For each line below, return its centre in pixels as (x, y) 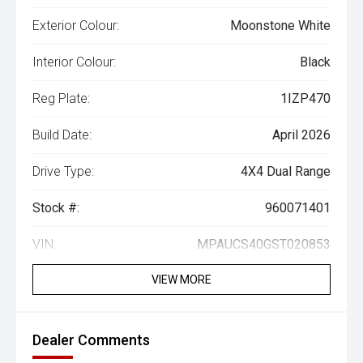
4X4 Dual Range (286, 171)
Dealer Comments (91, 340)
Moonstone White (280, 26)
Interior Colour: (74, 62)
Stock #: (56, 208)
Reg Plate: (61, 98)
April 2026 (301, 135)
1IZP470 (305, 98)
